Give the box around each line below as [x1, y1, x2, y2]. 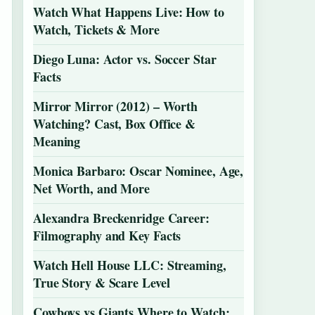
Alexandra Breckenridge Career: [33, 209, 210, 227]
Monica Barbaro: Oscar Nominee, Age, [33, 162, 244, 180]
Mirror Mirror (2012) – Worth [33, 97, 198, 115]
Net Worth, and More [33, 179, 150, 198]
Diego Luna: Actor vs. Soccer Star [33, 50, 217, 68]
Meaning [33, 132, 81, 150]
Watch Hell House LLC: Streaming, [33, 256, 226, 274]
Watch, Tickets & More [33, 20, 160, 39]
